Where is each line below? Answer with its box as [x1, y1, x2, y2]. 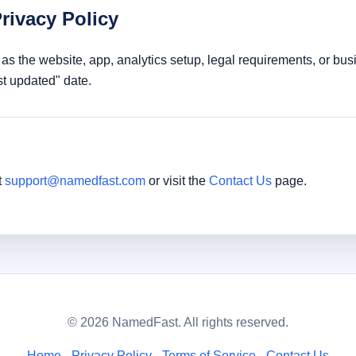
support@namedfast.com [5, 173, 146, 188]
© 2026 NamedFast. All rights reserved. [68, 315, 288, 330]
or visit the [145, 173, 210, 188]
